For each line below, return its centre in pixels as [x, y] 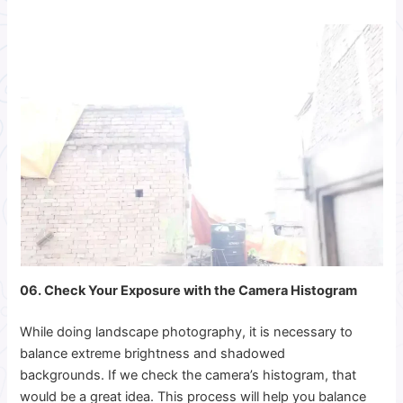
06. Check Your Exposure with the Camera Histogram [189, 290]
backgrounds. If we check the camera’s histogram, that [188, 375]
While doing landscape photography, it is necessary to [187, 331]
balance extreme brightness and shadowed [153, 353]
